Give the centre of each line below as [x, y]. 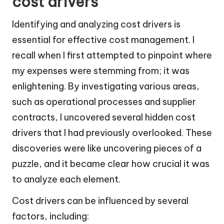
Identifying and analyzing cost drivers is [96, 24]
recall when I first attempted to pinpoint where [112, 55]
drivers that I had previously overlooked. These [112, 133]
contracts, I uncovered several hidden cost [104, 117]
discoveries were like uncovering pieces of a [107, 148]
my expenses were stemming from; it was [101, 71]
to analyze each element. [66, 179]
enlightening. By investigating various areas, [106, 86]
